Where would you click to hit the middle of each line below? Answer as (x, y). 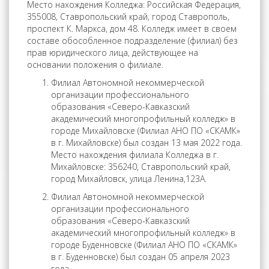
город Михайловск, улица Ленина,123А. (129, 179)
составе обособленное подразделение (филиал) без (132, 41)
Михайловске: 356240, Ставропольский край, (141, 167)
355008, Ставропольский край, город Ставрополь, (128, 17)
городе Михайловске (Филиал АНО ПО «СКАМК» (146, 131)
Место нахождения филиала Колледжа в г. (135, 155)
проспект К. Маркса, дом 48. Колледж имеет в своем (132, 29)
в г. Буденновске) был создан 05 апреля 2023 (141, 257)
